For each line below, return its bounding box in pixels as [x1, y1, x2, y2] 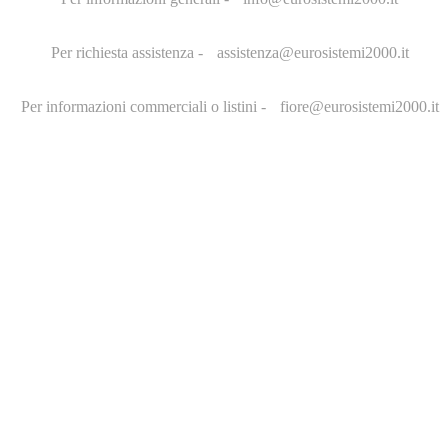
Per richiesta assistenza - [50, 44, 207, 62]
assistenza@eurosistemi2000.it [216, 44, 409, 62]
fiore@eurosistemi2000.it [279, 98, 439, 116]
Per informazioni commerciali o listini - [20, 98, 270, 116]
